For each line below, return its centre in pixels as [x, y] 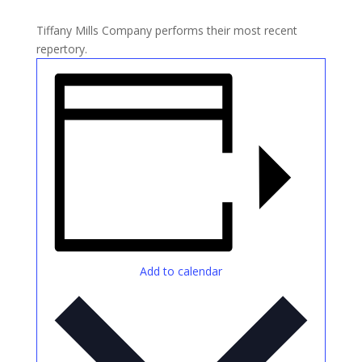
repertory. [61, 49]
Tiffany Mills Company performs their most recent [166, 30]
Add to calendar [181, 271]
